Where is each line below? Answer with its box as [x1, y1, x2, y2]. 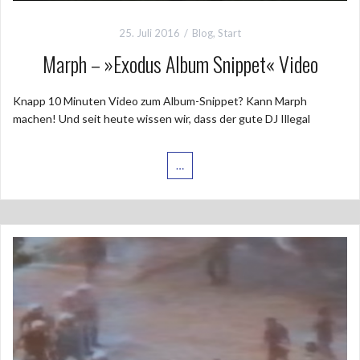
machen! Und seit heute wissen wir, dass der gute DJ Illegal [13, 111, 310, 125]
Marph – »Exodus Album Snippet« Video [42, 47, 318, 80]
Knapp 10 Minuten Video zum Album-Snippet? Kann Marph [13, 93, 307, 108]
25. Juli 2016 [119, 26, 180, 39]
